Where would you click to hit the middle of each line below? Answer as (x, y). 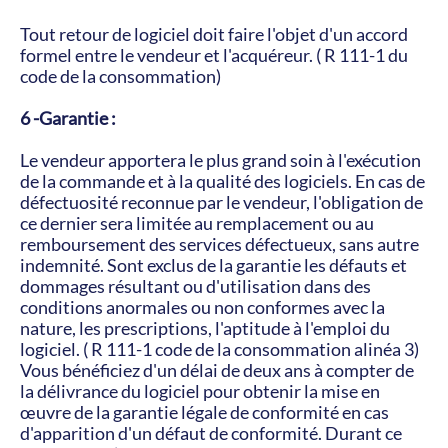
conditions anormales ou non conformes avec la (202, 307)
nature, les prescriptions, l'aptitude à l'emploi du (205, 328)
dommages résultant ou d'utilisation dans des (195, 286)
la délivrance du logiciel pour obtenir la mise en (200, 391)
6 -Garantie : (68, 118)
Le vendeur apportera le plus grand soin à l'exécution (220, 160)
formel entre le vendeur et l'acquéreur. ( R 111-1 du (214, 55)
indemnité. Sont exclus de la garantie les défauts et (213, 265)
